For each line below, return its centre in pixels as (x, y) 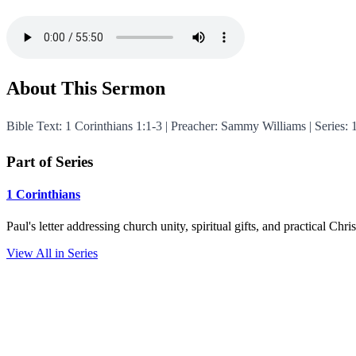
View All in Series (52, 253)
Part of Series (50, 162)
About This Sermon (86, 89)
